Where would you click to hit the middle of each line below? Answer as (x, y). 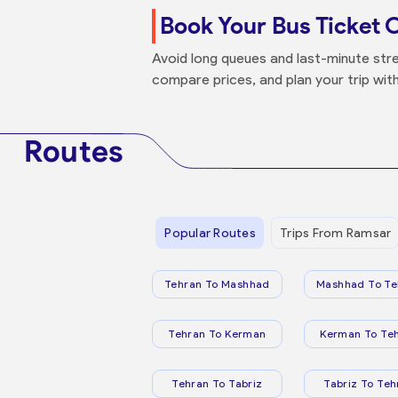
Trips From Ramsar (336, 233)
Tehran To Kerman (217, 334)
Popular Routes (210, 233)
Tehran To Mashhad (217, 284)
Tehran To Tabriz (217, 383)
